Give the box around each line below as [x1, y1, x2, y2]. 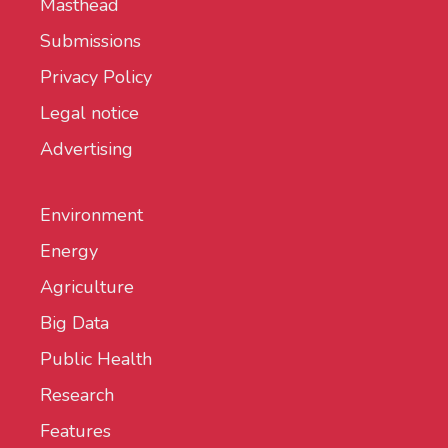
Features [40, 419, 111, 444]
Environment [40, 203, 143, 228]
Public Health [40, 347, 152, 372]
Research [40, 383, 114, 408]
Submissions [40, 29, 141, 54]
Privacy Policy [40, 65, 152, 90]
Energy [40, 239, 98, 264]
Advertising [40, 137, 133, 162]
